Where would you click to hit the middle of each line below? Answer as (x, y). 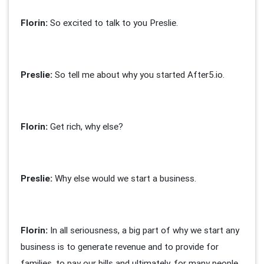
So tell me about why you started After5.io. (138, 75)
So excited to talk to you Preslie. (114, 23)
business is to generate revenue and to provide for (120, 247)
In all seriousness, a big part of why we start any (143, 230)
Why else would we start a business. (124, 179)
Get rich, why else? (85, 127)
